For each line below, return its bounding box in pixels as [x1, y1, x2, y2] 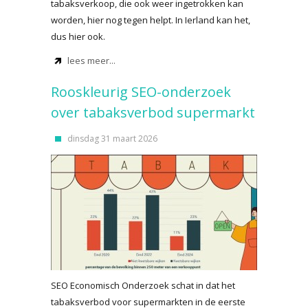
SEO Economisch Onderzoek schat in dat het [51, 279, 235, 291]
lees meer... [67, 54, 115, 67]
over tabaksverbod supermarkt [51, 103, 255, 122]
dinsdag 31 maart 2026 [67, 133, 157, 144]
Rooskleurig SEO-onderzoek [51, 82, 231, 101]
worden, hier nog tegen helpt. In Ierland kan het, [51, 14, 250, 26]
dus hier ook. [51, 30, 105, 43]
